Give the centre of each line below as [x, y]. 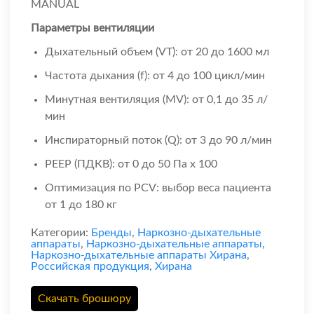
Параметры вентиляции [93, 28]
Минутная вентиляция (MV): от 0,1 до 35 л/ [156, 100]
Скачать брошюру [84, 299]
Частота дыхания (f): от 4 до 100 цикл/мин [155, 76]
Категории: [61, 233]
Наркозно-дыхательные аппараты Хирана [139, 255]
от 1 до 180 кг [81, 205]
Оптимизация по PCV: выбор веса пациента [158, 188]
